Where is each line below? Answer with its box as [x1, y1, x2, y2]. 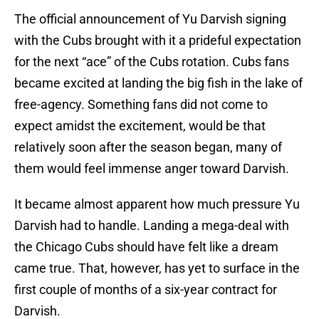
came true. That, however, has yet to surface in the [14, 261, 300, 276]
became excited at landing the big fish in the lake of [14, 75, 303, 91]
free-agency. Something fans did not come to [14, 97, 268, 113]
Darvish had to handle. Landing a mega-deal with [14, 218, 289, 234]
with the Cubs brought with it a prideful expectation [14, 33, 301, 48]
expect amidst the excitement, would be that [14, 118, 266, 134]
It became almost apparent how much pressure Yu [14, 197, 300, 212]
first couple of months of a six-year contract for [14, 282, 277, 298]
